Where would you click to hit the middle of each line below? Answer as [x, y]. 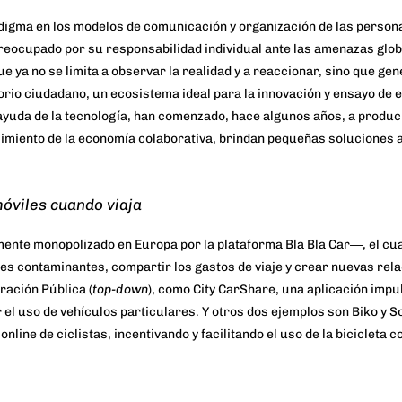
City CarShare [234, 290]
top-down [120, 290]
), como [170, 290]
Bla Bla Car [318, 245]
